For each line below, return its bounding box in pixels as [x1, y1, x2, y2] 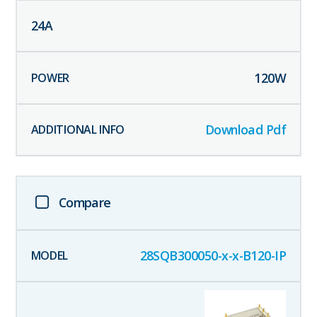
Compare [58, 193, 111, 211]
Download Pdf [204, 121, 287, 139]
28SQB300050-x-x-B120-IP [139, 247, 287, 265]
